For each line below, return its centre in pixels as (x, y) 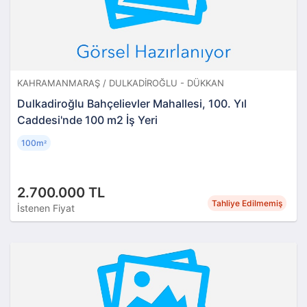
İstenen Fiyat (46, 208)
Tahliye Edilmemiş (247, 203)
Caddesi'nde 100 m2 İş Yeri (87, 120)
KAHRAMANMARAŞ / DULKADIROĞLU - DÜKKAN (121, 83)
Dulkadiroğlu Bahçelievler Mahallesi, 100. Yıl (132, 103)
